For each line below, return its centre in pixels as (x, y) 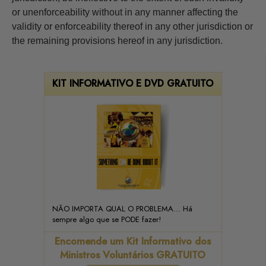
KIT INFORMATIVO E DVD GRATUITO (133, 83)
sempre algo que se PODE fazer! (106, 219)
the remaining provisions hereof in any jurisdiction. (117, 40)
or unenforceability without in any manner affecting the (125, 12)
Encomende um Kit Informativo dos (133, 241)
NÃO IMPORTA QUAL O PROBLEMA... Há (122, 208)
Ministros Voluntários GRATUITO (133, 254)
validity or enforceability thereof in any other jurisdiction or (132, 26)
